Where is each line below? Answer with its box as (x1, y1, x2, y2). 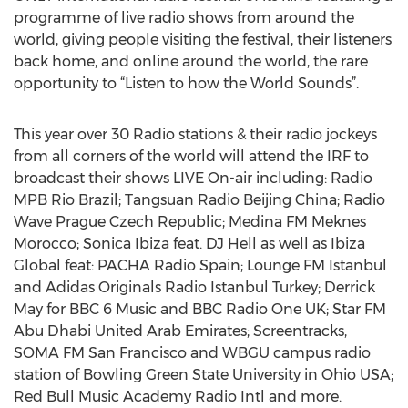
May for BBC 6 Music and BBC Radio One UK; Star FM (14, 301, 386, 318)
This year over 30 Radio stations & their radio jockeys (14, 126, 377, 143)
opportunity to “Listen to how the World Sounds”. (14, 75, 359, 92)
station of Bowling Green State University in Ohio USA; (14, 366, 393, 383)
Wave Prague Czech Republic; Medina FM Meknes (14, 213, 366, 230)
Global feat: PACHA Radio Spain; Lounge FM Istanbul (14, 257, 387, 274)
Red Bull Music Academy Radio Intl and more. (14, 388, 342, 405)
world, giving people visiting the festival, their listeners (14, 31, 392, 48)
